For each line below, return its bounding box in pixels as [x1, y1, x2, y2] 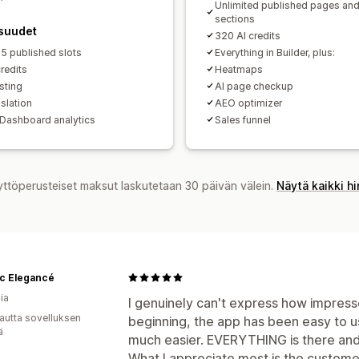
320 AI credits [215, 29, 280, 42]
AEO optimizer [215, 96, 282, 109]
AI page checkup [215, 79, 293, 92]
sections [215, 12, 255, 25]
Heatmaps [215, 63, 263, 75]
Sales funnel [215, 113, 271, 126]
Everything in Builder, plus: [215, 46, 335, 58]
